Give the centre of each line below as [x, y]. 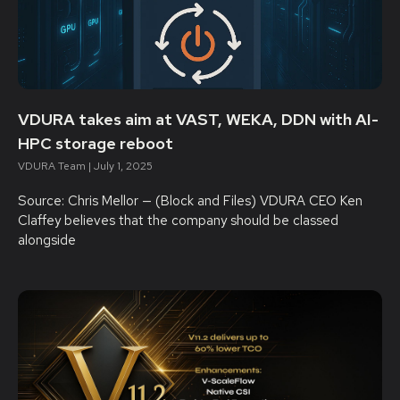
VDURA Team [53, 166]
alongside [47, 240]
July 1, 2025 [122, 166]
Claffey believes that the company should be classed [178, 221]
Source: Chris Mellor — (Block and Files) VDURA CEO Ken [190, 201]
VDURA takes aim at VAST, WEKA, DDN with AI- [198, 119]
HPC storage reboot [96, 143]
